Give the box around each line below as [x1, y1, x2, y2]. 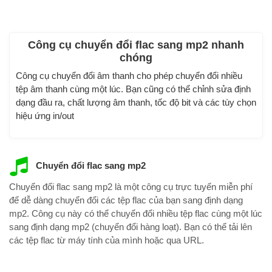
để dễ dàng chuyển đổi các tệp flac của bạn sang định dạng [9, 195, 243, 206]
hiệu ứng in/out [16, 110, 74, 121]
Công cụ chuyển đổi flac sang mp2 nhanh [28, 39, 244, 52]
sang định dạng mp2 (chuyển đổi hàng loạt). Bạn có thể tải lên [9, 222, 252, 233]
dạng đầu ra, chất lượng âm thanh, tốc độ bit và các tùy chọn [16, 97, 256, 107]
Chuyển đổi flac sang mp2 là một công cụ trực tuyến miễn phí [9, 182, 253, 192]
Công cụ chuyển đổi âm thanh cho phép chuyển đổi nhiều [16, 70, 242, 81]
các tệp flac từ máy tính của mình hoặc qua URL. [9, 235, 204, 246]
